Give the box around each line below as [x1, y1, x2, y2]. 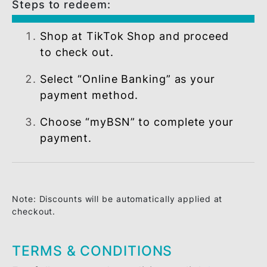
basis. [44, 8, 80, 23]
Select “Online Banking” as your [44, 169, 239, 184]
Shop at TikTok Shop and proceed [44, 122, 254, 136]
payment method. [44, 187, 154, 201]
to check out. [44, 139, 126, 154]
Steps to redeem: [13, 86, 123, 101]
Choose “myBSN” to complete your [44, 217, 260, 231]
